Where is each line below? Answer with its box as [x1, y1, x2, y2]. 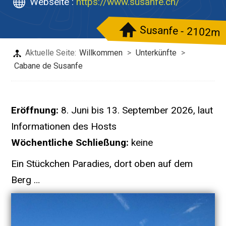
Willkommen [79, 48, 123, 58]
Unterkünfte [136, 48, 177, 58]
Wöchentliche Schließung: [11, 137, 129, 148]
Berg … [11, 174, 40, 186]
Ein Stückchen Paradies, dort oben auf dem [11, 158, 193, 169]
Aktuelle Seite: [23, 48, 77, 58]
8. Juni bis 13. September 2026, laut [61, 104, 213, 116]
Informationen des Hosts [11, 121, 117, 132]
